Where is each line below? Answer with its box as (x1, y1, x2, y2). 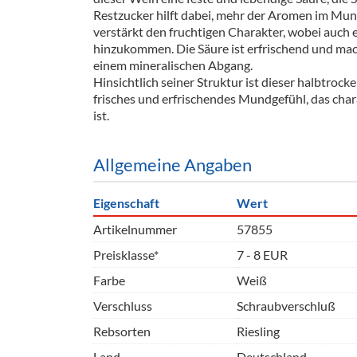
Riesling (237, 324, 280, 339)
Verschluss (93, 298, 152, 313)
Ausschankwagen (106, 39, 202, 54)
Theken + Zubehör (106, 139, 206, 155)
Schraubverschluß (237, 298, 335, 313)
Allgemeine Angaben (93, 154, 252, 175)
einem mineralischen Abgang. (93, 57, 253, 73)
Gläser (106, 73, 142, 88)
